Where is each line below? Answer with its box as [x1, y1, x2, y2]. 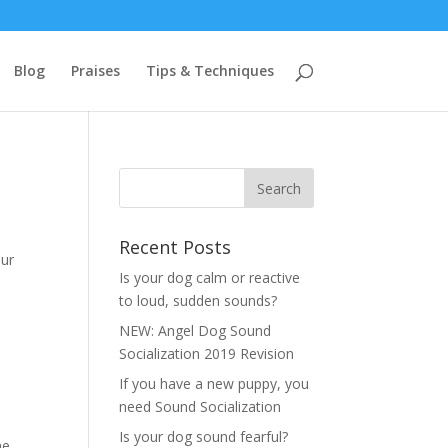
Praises [70, 61, 120, 80]
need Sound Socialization [119, 397, 282, 416]
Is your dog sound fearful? [119, 427, 289, 446]
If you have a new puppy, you [119, 374, 310, 393]
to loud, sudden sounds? [119, 291, 278, 310]
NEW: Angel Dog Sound [119, 321, 272, 340]
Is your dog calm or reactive [119, 268, 301, 287]
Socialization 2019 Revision [119, 344, 295, 363]
